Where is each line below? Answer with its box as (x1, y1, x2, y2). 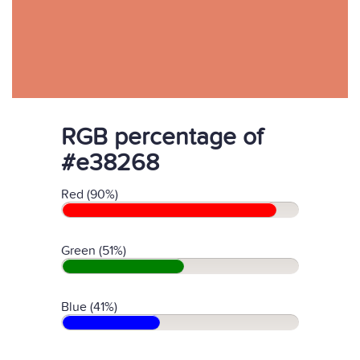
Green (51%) (61, 243, 126, 259)
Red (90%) (61, 186, 118, 202)
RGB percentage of (61, 123, 263, 152)
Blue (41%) (61, 299, 117, 315)
